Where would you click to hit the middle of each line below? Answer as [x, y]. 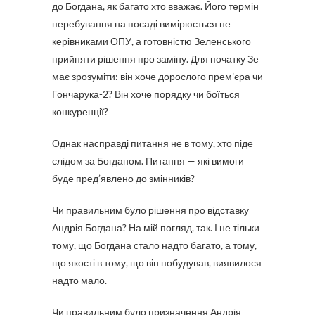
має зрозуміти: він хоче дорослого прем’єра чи [157, 76]
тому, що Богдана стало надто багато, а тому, [154, 245]
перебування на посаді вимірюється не [141, 24]
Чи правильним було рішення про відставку [150, 210]
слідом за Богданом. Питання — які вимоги [148, 161]
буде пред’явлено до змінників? [123, 178]
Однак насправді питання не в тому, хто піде [153, 143]
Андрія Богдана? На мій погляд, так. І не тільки [156, 227]
